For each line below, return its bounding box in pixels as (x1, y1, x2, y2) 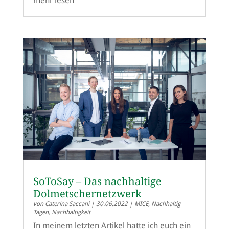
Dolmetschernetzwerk (33, 187, 142, 200)
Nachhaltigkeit (51, 208, 90, 216)
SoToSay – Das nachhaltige (33, 175, 162, 188)
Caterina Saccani (44, 200, 89, 208)
